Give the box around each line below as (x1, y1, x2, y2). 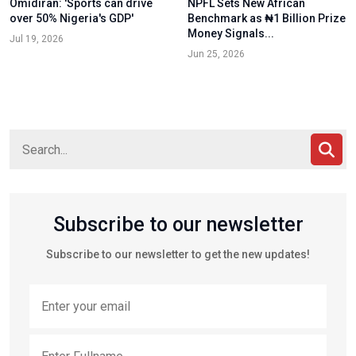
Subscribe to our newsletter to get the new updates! (46, 248, 310, 261)
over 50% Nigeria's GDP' (10, 12, 133, 25)
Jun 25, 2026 (188, 48, 245, 60)
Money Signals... (188, 27, 274, 41)
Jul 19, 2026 (10, 33, 64, 45)
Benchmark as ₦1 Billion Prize (188, 12, 346, 25)
